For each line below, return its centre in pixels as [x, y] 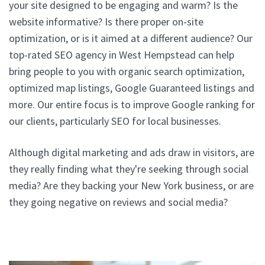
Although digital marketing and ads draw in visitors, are [132, 152]
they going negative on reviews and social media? [118, 202]
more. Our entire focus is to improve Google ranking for [132, 104]
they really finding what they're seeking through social [129, 169]
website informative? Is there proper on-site [106, 21]
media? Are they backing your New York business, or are [131, 185]
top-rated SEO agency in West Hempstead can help [122, 54]
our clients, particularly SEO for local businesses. [115, 121]
